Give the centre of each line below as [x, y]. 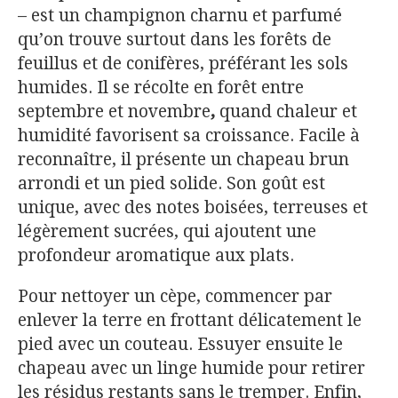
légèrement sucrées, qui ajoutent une [167, 231]
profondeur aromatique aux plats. [156, 255]
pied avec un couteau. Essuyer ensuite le [180, 344]
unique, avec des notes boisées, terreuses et [193, 207]
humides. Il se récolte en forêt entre [161, 87]
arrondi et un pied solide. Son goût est [171, 183]
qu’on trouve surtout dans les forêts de [175, 39]
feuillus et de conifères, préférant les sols [183, 63]
